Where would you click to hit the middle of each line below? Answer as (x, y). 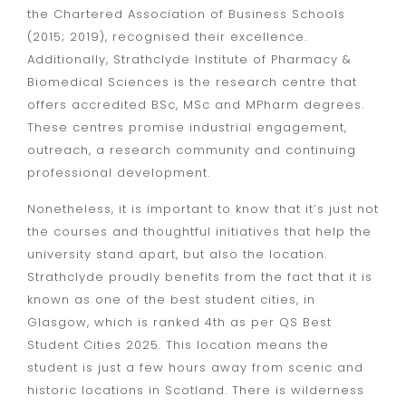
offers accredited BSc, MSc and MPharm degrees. (196, 105)
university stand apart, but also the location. (177, 254)
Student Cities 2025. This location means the (178, 344)
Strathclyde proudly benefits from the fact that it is (200, 276)
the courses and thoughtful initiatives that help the (199, 231)
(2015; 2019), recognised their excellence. (167, 37)
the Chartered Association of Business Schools (186, 14)
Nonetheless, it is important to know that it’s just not (203, 208)
